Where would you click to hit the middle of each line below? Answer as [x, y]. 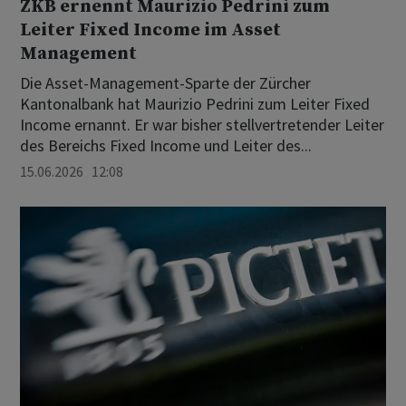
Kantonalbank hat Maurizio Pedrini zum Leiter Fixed [195, 104]
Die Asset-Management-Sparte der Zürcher [165, 83]
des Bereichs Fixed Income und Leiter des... [166, 146]
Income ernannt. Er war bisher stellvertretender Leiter [202, 125]
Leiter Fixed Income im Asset [150, 31]
